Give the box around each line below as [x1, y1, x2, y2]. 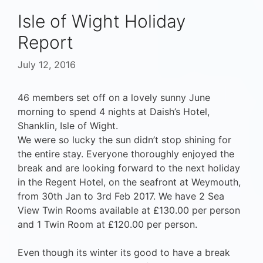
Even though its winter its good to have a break [18, 247, 230, 259]
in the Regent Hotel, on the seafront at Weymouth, [18, 176, 241, 188]
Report [18, 32, 73, 53]
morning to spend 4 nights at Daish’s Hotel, [18, 106, 210, 118]
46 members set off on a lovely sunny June [18, 92, 210, 104]
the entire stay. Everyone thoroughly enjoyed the [18, 148, 234, 160]
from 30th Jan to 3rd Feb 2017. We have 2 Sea [18, 190, 224, 203]
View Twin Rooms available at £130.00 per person [18, 204, 240, 217]
